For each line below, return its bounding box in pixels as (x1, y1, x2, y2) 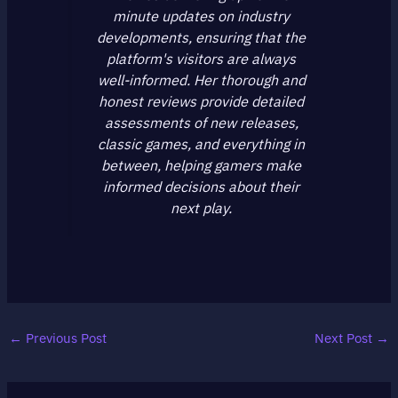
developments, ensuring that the (97, 28, 306, 46)
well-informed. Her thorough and (97, 70, 306, 89)
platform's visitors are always (107, 49, 296, 68)
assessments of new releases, (104, 113, 298, 131)
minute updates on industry (113, 6, 290, 25)
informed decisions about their (103, 177, 299, 195)
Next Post (314, 329, 377, 346)
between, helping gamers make (101, 155, 301, 174)
